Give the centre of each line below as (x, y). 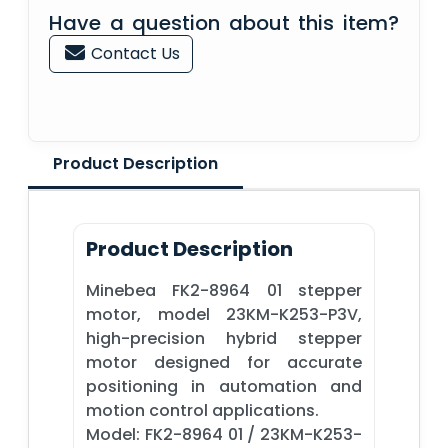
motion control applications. (202, 410)
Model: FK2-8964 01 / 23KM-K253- (224, 434)
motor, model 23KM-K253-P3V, (224, 314)
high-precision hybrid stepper (224, 338)
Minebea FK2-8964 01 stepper (224, 290)
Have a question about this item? (224, 22)
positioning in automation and (224, 386)
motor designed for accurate (224, 362)
